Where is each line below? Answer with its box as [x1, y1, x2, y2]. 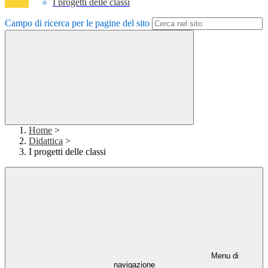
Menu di [209, 251, 239, 261]
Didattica [29, 136, 63, 147]
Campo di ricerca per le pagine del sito [5, 18, 150, 29]
